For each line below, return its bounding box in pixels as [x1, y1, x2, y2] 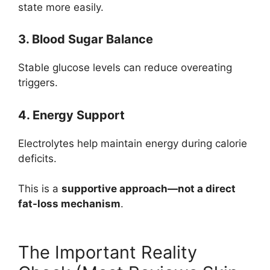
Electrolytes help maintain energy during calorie [18, 137, 247, 149]
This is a [18, 183, 61, 195]
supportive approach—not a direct [61, 183, 236, 195]
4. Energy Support [18, 107, 125, 122]
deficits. [18, 152, 57, 165]
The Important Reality [18, 242, 197, 263]
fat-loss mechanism [18, 198, 121, 210]
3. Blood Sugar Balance [18, 32, 153, 47]
